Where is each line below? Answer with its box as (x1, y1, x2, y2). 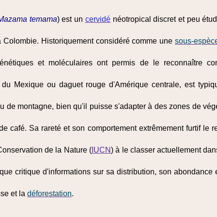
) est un (57, 15, 85, 23)
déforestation (27, 189, 72, 198)
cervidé (85, 15, 110, 23)
